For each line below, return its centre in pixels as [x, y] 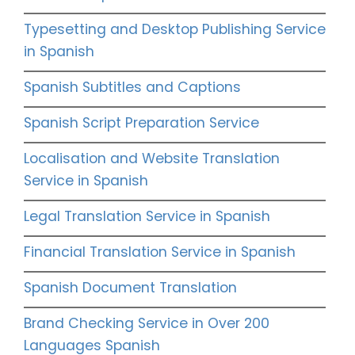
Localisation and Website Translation [152, 159]
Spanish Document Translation [130, 288]
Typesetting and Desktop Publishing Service [175, 30]
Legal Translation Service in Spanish [147, 217]
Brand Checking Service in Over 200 [147, 324]
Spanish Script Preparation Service [141, 123]
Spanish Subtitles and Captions [132, 88]
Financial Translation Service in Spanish [160, 252]
